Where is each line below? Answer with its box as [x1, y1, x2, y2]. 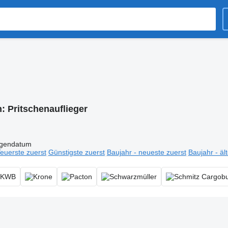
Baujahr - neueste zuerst [106, 148, 186, 156]
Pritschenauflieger [7, 104, 88, 114]
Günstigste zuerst [48, 148, 105, 156]
